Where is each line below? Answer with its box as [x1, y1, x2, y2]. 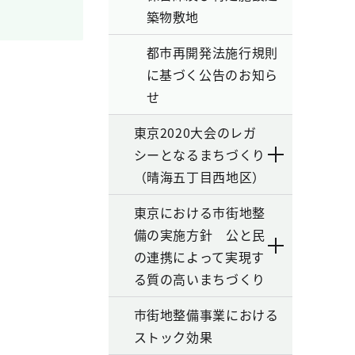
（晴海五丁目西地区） [133, 167, 265, 186]
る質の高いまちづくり [133, 269, 265, 288]
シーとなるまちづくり [133, 145, 265, 164]
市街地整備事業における [133, 305, 279, 324]
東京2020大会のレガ [133, 123, 257, 142]
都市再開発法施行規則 [146, 43, 278, 62]
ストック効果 [133, 327, 213, 346]
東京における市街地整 [133, 203, 265, 222]
